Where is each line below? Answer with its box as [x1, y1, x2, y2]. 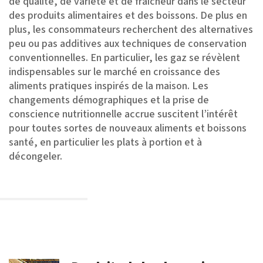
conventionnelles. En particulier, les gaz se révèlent [9, 50, 240, 65]
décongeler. [9, 149, 62, 164]
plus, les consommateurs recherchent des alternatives [9, 22, 253, 37]
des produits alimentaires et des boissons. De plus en [9, 8, 247, 23]
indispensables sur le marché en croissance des [9, 65, 220, 79]
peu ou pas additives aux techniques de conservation [9, 36, 247, 51]
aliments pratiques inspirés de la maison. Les [9, 79, 208, 93]
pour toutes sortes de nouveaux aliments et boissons [9, 121, 247, 136]
